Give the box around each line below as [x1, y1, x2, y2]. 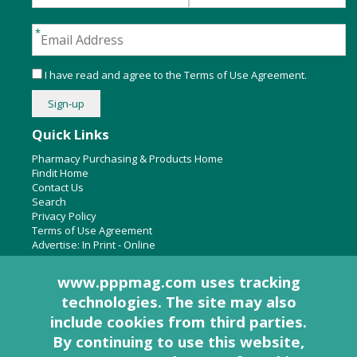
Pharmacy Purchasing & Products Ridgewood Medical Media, [32, 325, 324, 340]
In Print [82, 237, 116, 252]
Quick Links [32, 124, 109, 143]
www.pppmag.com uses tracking [57, 272, 300, 292]
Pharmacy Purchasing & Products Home [32, 151, 223, 166]
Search [32, 194, 66, 209]
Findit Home [32, 165, 88, 180]
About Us [32, 299, 93, 318]
